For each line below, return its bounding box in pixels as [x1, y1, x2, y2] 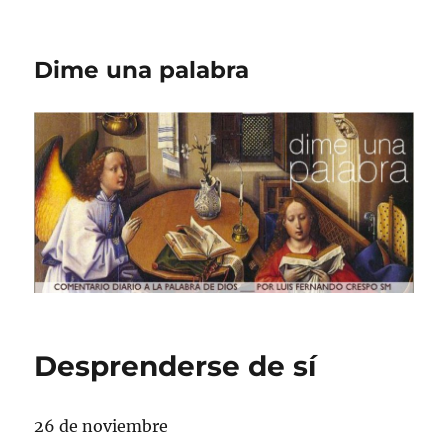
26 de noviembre [34, 415, 169, 436]
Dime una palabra [34, 56, 250, 84]
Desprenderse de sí [34, 348, 317, 383]
